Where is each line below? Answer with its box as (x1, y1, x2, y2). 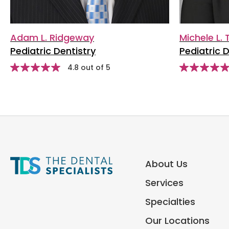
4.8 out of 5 (67, 62, 110, 73)
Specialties (145, 195, 195, 208)
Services (145, 176, 184, 189)
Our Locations (145, 214, 210, 227)
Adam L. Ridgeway (10, 31, 94, 44)
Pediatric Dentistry (10, 44, 96, 57)
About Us (145, 157, 188, 170)
